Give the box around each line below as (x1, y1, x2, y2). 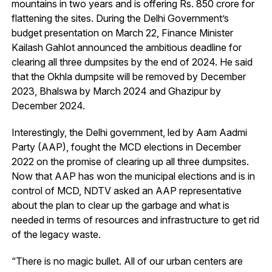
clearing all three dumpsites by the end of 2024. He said (11, 56, 253, 69)
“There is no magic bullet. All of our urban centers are (11, 255, 243, 268)
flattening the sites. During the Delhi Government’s (11, 12, 229, 25)
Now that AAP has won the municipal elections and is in (11, 170, 255, 183)
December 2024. (11, 100, 85, 112)
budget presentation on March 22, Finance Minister (11, 27, 233, 39)
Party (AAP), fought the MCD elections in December (11, 141, 241, 154)
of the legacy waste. (11, 228, 101, 241)
